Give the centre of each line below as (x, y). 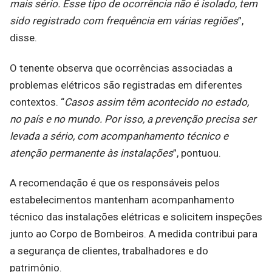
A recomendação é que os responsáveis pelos (115, 182)
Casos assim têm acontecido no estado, (157, 102)
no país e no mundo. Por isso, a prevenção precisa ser (133, 119)
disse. (23, 38)
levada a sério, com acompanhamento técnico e (119, 136)
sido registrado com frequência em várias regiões (124, 21)
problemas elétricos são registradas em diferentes (126, 85)
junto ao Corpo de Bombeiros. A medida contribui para (134, 233)
